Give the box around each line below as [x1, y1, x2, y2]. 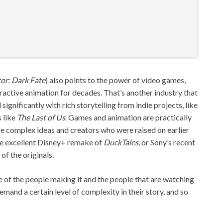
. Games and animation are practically [65, 112, 192, 122]
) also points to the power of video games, [45, 75, 186, 85]
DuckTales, [104, 137, 141, 147]
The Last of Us [17, 112, 65, 122]
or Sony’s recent [141, 137, 195, 147]
